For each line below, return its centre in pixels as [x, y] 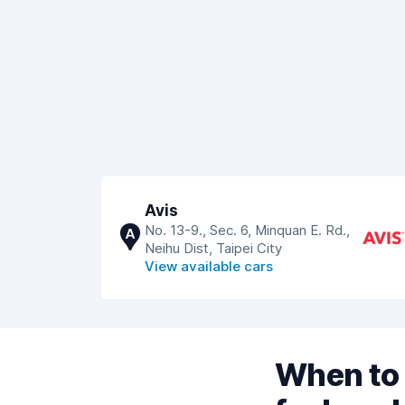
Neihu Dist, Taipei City [213, 248]
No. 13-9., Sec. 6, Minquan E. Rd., [247, 230]
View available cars [209, 266]
